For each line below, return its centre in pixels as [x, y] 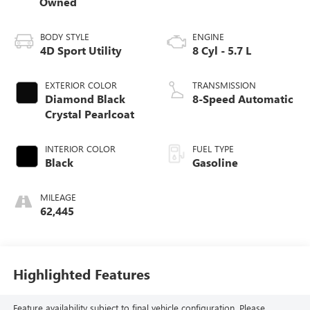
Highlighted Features [81, 274]
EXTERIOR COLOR [81, 84]
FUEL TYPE [213, 148]
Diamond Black [85, 98]
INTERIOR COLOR [80, 148]
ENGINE [208, 36]
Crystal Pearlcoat [89, 113]
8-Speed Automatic [243, 98]
